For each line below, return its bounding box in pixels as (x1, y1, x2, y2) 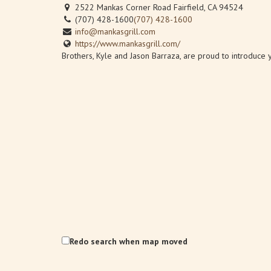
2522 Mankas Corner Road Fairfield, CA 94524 (73, 2, 243, 13)
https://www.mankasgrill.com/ (75, 38, 180, 49)
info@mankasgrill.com (75, 26, 155, 37)
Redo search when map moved (70, 236, 188, 247)
